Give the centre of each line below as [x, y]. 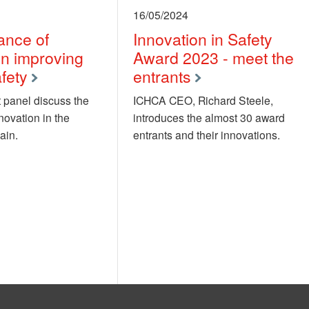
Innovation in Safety [202, 39]
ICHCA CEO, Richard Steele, [203, 100]
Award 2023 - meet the [213, 58]
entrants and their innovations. [206, 135]
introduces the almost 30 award [209, 118]
